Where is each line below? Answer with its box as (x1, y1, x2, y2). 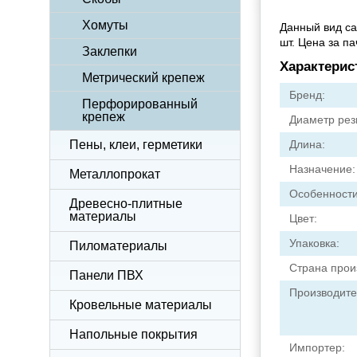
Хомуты (82, 18, 128, 32)
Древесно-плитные (69, 197, 182, 210)
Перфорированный (82, 97, 198, 111)
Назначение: (289, 163, 355, 175)
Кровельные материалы (69, 298, 212, 312)
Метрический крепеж (82, 71, 205, 84)
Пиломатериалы (69, 239, 167, 253)
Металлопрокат (69, 167, 160, 181)
